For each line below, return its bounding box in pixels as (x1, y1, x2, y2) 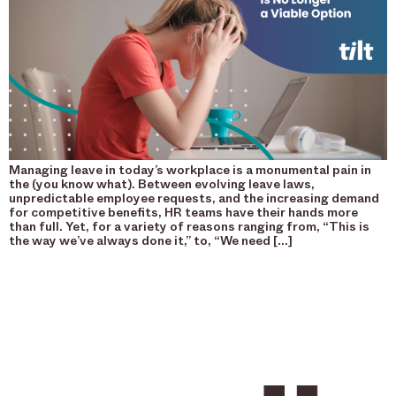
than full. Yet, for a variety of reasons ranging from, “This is (9, 219, 369, 235)
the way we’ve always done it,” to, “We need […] (9, 233, 293, 249)
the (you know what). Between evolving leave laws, (9, 177, 315, 193)
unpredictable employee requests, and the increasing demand (9, 191, 379, 207)
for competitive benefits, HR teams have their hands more (9, 205, 358, 221)
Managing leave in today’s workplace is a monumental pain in (9, 163, 371, 179)
